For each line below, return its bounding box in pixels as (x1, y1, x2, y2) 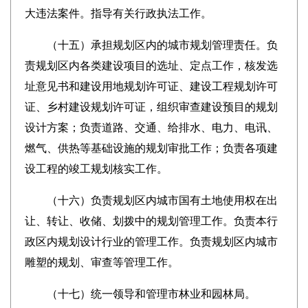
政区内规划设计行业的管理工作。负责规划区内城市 (24, 236, 278, 247)
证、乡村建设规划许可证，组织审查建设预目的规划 (24, 101, 278, 113)
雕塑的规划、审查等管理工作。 (24, 256, 179, 268)
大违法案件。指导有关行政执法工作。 (24, 8, 212, 19)
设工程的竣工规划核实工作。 (24, 163, 168, 175)
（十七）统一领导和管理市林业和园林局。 (24, 288, 256, 300)
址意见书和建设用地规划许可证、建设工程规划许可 (24, 80, 278, 92)
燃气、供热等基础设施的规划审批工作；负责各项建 (24, 142, 278, 154)
